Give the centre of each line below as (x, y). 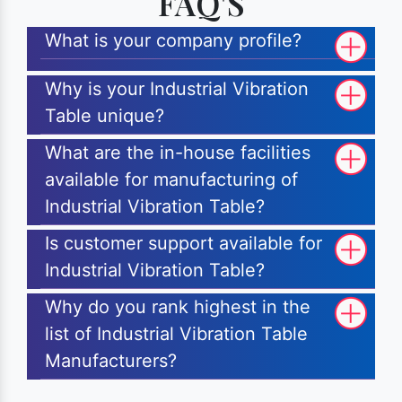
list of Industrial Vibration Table (176, 334)
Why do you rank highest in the (178, 307)
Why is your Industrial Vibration (177, 89)
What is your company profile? (173, 41)
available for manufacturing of (171, 180)
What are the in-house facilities (178, 153)
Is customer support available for (184, 244)
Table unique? (105, 116)
